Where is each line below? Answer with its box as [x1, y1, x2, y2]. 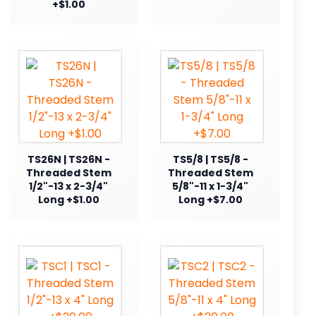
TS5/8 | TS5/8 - [172, 152, 248, 166]
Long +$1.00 [37, 192, 99, 207]
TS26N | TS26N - [27, 152, 110, 166]
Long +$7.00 [178, 192, 243, 207]
